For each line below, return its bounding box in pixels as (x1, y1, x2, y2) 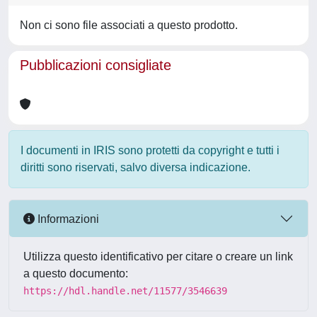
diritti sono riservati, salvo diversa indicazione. (21, 161, 250, 173)
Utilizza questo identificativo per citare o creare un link (23, 250, 293, 263)
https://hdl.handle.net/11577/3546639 (23, 285, 227, 296)
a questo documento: (23, 267, 128, 279)
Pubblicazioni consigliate (20, 57, 171, 73)
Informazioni (35, 212, 99, 225)
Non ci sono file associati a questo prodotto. (20, 19, 238, 31)
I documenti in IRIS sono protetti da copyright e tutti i (21, 144, 279, 156)
